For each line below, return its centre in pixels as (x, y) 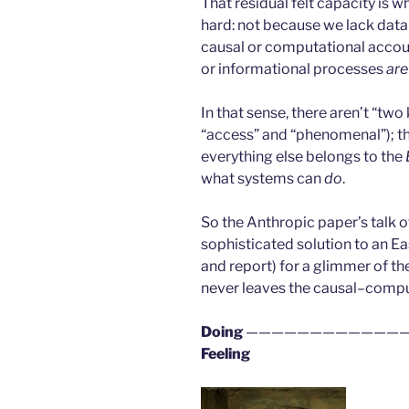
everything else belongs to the (303, 156)
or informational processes (294, 68)
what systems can (262, 178)
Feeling (225, 353)
